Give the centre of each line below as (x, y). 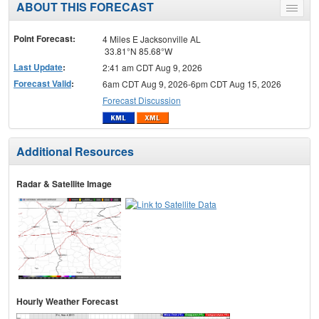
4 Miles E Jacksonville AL (151, 38)
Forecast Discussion (141, 100)
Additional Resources (75, 152)
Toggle (304, 10)
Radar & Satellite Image (64, 184)
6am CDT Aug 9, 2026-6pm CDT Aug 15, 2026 (192, 83)
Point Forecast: (45, 38)
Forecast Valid (42, 83)
